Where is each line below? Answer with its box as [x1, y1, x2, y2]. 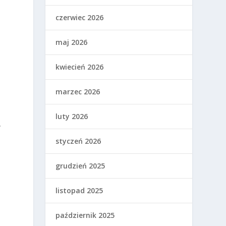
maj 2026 [55, 37, 88, 47]
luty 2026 [55, 111, 88, 122]
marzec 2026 [55, 87, 100, 97]
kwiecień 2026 [55, 62, 104, 72]
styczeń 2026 [55, 136, 101, 146]
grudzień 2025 [55, 161, 105, 171]
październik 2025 [55, 210, 115, 220]
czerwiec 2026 [55, 13, 104, 23]
